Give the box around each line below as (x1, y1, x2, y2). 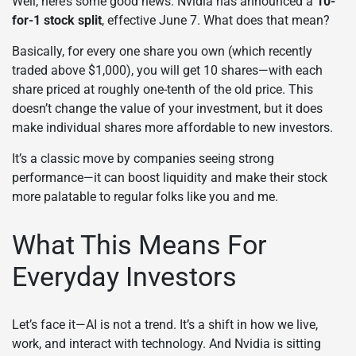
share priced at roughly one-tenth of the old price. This (12, 82, 313, 98)
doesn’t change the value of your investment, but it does (12, 101, 323, 117)
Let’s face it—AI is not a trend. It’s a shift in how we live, (12, 316, 318, 332)
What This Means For (12, 229, 267, 261)
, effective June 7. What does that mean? (102, 13, 330, 29)
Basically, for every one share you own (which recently (12, 44, 312, 60)
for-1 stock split (12, 13, 102, 29)
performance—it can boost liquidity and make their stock (12, 170, 327, 186)
